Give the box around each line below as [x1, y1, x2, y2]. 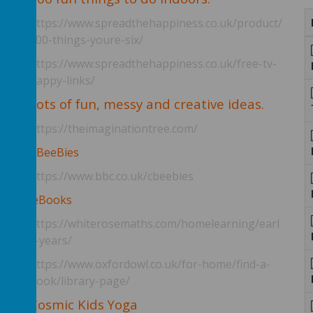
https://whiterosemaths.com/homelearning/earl [29, 216, 279, 231]
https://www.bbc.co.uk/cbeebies [29, 168, 194, 184]
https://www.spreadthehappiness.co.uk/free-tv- [29, 56, 277, 71]
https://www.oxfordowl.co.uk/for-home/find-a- [29, 256, 270, 272]
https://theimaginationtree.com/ [29, 121, 198, 136]
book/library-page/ [29, 273, 130, 289]
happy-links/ [29, 73, 95, 88]
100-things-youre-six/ [29, 32, 143, 48]
